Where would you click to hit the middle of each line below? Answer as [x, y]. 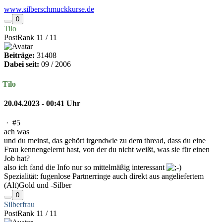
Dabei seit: [22, 64]
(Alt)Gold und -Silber [38, 185]
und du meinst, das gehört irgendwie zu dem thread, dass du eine [105, 141]
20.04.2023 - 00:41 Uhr [42, 103]
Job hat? [17, 159]
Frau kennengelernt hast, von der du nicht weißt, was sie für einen [107, 150]
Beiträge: [19, 55]
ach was [17, 132]
